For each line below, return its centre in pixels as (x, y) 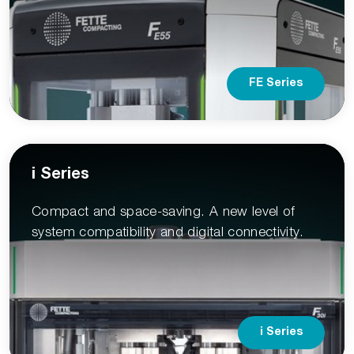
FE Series (276, 84)
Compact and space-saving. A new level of (164, 211)
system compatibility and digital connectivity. (168, 232)
